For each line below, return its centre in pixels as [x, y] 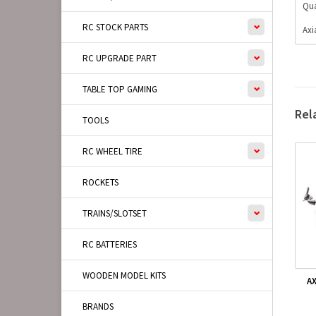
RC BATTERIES [110, 244]
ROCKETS [101, 182]
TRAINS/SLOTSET [115, 213]
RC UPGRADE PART [120, 58]
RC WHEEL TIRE [113, 151]
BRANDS [98, 306]
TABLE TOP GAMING [120, 89]
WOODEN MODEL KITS [124, 275]
